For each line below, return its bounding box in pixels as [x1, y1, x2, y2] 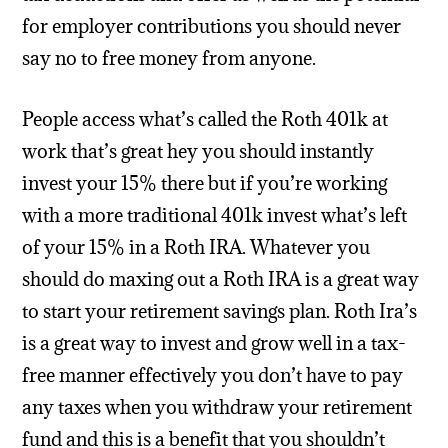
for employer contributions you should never [22, 14, 402, 39]
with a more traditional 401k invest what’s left [22, 203, 408, 228]
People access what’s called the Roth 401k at [22, 107, 389, 132]
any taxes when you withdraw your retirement [22, 395, 413, 420]
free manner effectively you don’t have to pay [22, 363, 404, 388]
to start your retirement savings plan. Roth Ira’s [22, 299, 418, 324]
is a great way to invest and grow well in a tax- [22, 331, 407, 356]
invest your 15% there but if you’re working [22, 171, 388, 196]
